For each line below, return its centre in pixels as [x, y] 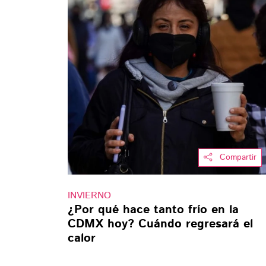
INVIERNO [89, 196]
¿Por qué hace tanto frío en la [153, 210]
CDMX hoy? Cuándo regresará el [160, 224]
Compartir [238, 158]
